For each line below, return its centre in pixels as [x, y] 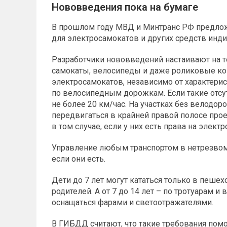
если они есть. [79, 159]
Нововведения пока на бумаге [125, 7]
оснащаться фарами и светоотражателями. [133, 203]
